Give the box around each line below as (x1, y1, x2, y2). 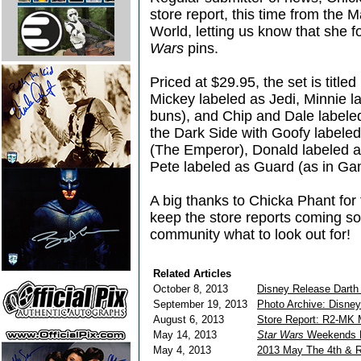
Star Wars (257, 329, 304, 341)
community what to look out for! (150, 226, 351, 243)
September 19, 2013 (153, 298, 254, 310)
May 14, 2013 (153, 329, 223, 341)
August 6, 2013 (153, 313, 230, 326)
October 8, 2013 (153, 283, 234, 295)
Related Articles (153, 268, 231, 280)
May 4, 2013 (153, 344, 218, 356)
